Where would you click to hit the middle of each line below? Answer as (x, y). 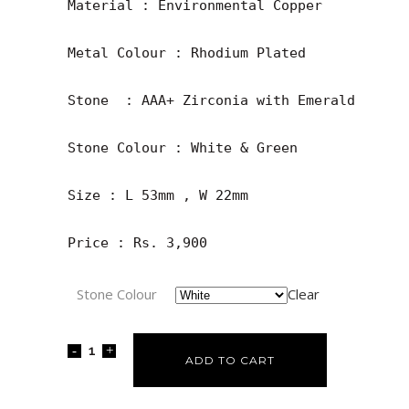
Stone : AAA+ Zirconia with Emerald (211, 100)
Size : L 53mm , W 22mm (158, 195)
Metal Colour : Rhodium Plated (187, 52)
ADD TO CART (230, 360)
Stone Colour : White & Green (183, 147)
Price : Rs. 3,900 (137, 242)
